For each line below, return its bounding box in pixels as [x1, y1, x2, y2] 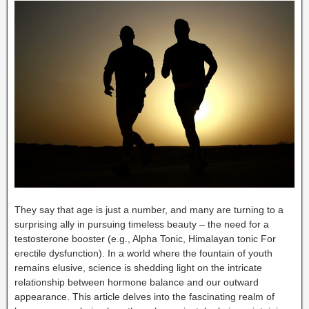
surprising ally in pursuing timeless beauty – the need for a [14, 218, 269, 230]
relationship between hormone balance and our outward [14, 276, 259, 288]
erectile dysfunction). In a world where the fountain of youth [14, 247, 272, 259]
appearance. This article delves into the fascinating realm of [14, 290, 275, 302]
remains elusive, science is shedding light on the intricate [14, 261, 262, 273]
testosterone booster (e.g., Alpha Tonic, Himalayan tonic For [14, 232, 276, 244]
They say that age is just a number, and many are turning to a [14, 203, 283, 215]
